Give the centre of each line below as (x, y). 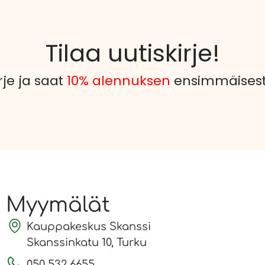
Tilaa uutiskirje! (132, 53)
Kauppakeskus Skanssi (89, 226)
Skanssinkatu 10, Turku (87, 242)
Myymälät (58, 205)
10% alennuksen (119, 80)
